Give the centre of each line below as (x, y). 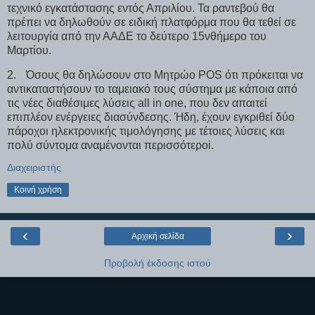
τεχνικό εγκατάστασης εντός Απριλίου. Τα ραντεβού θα (141, 8)
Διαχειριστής (34, 168)
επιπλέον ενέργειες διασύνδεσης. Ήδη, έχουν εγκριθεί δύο (151, 117)
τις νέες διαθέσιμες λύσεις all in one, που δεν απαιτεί (137, 103)
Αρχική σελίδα (157, 237)
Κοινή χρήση (38, 190)
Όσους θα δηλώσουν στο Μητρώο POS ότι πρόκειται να (165, 75)
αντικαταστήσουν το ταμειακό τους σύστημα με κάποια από (152, 89)
